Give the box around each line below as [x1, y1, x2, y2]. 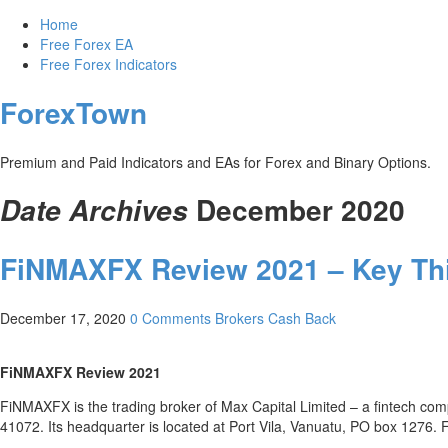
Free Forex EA [40, 34, 133, 54]
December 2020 [196, 189, 405, 231]
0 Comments [130, 307, 211, 328]
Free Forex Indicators [40, 54, 177, 74]
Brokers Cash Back [215, 307, 336, 328]
